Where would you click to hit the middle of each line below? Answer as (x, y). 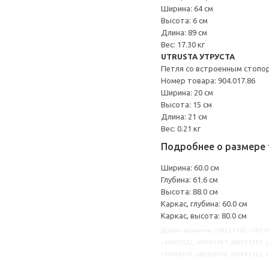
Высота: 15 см (186, 104)
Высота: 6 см (184, 20)
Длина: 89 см (184, 32)
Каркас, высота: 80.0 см (204, 216)
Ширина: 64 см (187, 8)
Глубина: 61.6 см (189, 180)
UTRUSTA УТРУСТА (198, 56)
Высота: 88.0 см (189, 192)
